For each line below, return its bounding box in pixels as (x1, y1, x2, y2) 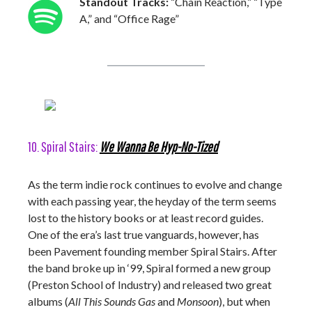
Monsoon (177, 295, 219, 308)
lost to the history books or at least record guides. (28, 211, 263, 224)
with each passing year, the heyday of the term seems (28, 194, 276, 208)
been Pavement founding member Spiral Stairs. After (28, 244, 277, 258)
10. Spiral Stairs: (28, 139, 97, 155)
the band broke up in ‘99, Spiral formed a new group (28, 261, 271, 274)
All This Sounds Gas (68, 295, 155, 308)
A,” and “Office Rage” (79, 12, 179, 25)
